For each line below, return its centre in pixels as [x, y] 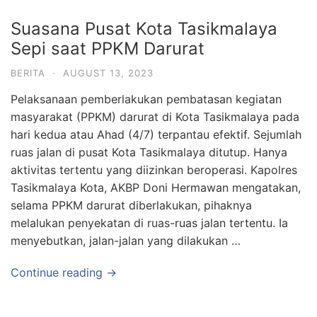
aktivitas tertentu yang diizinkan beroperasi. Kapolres [154, 170]
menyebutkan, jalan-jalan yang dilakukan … [126, 241]
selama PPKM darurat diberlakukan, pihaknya [131, 205]
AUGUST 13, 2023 [108, 73]
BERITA [28, 73]
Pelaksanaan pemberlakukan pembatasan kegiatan [146, 99]
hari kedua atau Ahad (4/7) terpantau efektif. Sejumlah [156, 134]
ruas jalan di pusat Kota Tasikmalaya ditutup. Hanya [149, 152]
